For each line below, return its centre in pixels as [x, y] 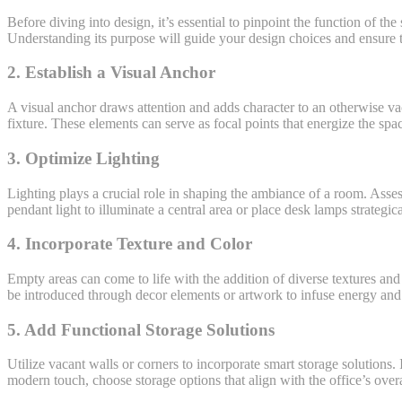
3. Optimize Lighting [83, 158]
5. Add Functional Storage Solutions [141, 329]
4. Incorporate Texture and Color [130, 244]
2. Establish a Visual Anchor [111, 73]
